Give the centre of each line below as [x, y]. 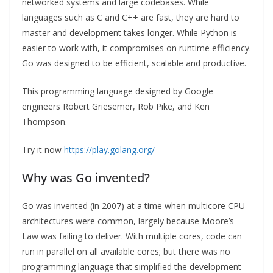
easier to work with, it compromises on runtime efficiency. [136, 48]
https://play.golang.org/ [109, 150]
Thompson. [44, 122]
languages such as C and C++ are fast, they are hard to [131, 18]
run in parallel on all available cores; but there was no [126, 252]
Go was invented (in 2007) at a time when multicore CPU [133, 206]
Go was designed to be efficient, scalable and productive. [134, 63]
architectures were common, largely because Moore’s [128, 221]
